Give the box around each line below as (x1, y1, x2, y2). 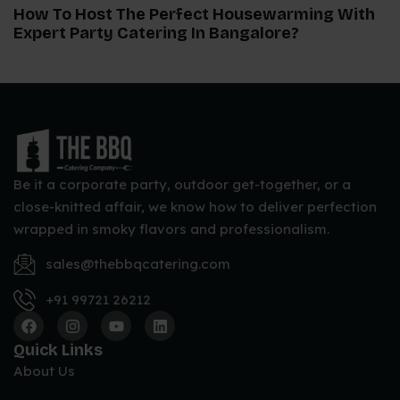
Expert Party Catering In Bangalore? (13, 23, 299, 44)
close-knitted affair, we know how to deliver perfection (13, 197, 377, 215)
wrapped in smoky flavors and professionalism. (13, 220, 329, 237)
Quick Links (13, 340, 103, 361)
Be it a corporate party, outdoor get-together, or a (13, 175, 351, 193)
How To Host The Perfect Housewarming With (13, 4, 375, 25)
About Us (13, 362, 75, 380)
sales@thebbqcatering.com (46, 255, 231, 273)
